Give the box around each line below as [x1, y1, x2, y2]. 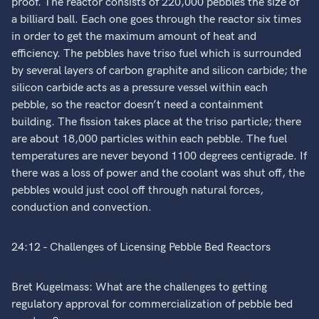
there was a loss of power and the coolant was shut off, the [11, 167, 305, 180]
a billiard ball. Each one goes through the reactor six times [11, 13, 302, 26]
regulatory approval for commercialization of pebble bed [11, 298, 293, 311]
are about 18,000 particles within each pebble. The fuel [11, 132, 288, 146]
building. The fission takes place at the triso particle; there [11, 115, 302, 129]
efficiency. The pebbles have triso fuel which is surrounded [11, 47, 302, 61]
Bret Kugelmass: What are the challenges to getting [11, 281, 268, 294]
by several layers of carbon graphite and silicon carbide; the [11, 64, 308, 78]
